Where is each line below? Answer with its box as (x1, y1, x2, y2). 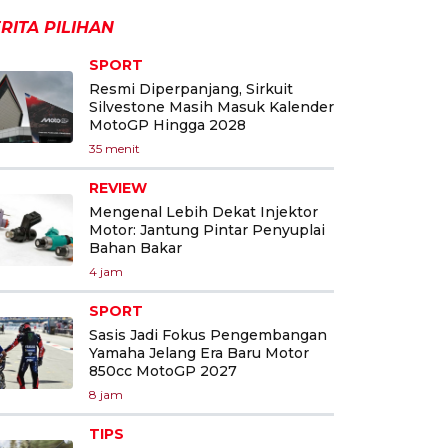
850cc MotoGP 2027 (89, 361, 237, 380)
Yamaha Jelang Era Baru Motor (89, 343, 309, 362)
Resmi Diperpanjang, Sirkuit (89, 79, 293, 98)
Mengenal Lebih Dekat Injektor (89, 202, 318, 221)
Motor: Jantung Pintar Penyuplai (89, 220, 325, 239)
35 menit (89, 140, 140, 156)
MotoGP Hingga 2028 (89, 115, 246, 134)
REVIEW (89, 178, 147, 197)
